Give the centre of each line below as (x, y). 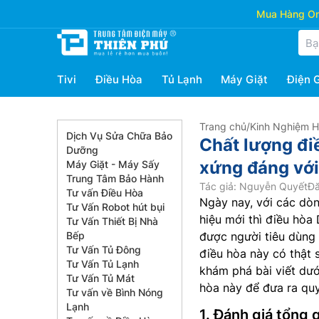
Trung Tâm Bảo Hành (115, 178)
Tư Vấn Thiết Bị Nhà (112, 221)
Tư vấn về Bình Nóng (115, 292)
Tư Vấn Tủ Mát (100, 278)
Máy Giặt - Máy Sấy (113, 164)
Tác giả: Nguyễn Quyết (253, 186)
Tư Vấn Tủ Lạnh (103, 264)
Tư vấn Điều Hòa (105, 193)
